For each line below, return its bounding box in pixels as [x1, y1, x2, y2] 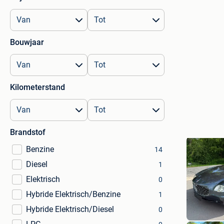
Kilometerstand [10, 82, 65, 92]
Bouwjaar [10, 37, 44, 47]
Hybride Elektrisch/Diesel [26, 204, 114, 214]
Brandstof [10, 127, 45, 137]
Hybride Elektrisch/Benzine [26, 189, 120, 199]
